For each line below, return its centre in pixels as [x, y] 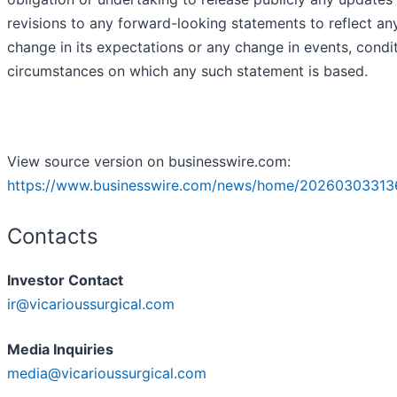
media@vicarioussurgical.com [107, 374]
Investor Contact [65, 280]
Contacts [53, 237]
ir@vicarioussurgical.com [91, 304]
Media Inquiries [60, 350]
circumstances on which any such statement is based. [187, 71]
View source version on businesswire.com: [149, 162]
